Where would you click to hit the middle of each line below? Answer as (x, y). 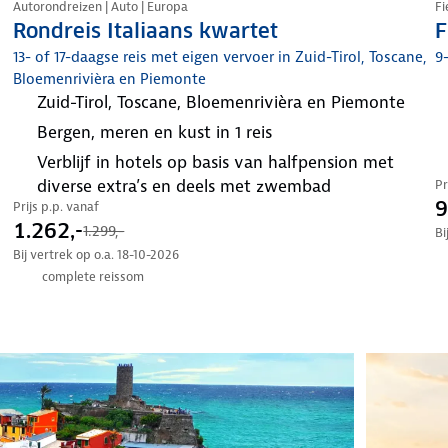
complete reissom (93, 277)
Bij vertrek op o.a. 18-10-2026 (96, 254)
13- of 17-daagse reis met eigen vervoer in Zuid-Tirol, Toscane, (220, 56)
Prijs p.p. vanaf (56, 206)
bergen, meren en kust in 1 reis (160, 131)
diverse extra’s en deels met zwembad (184, 185)
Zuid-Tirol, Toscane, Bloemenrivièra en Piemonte (226, 101)
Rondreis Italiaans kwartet (146, 30)
